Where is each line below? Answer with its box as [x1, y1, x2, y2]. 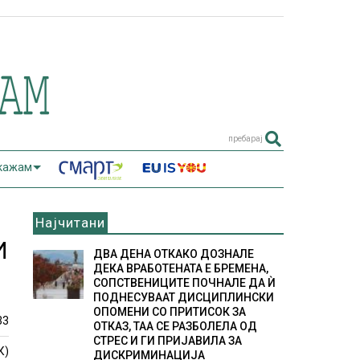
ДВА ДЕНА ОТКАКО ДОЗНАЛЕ [92, 247, 254, 260]
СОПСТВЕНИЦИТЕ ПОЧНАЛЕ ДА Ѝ [92, 276, 276, 289]
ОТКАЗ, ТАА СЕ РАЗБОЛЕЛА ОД [92, 320, 257, 333]
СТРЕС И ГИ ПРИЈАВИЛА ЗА [92, 334, 242, 347]
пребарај [227, 134, 263, 143]
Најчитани [35, 215, 106, 231]
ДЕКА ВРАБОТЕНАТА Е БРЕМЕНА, [92, 262, 268, 275]
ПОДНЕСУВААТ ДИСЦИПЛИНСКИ [92, 291, 274, 304]
